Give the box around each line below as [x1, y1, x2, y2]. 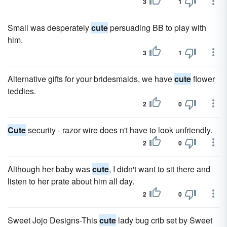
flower [191, 73, 215, 85]
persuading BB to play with [108, 22, 206, 33]
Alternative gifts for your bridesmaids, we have [8, 73, 174, 85]
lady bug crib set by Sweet [116, 214, 212, 226]
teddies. [8, 85, 36, 97]
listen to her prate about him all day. [8, 175, 134, 187]
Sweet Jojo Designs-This [8, 214, 99, 226]
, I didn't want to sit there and [109, 163, 210, 175]
